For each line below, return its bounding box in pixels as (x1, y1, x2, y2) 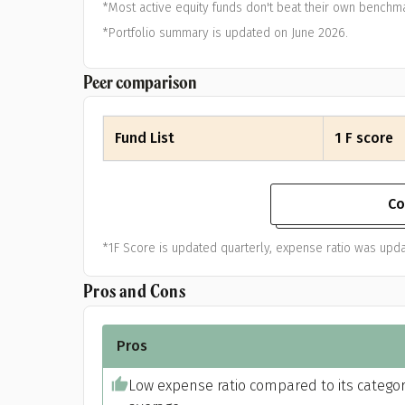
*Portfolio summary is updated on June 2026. (102, 25, 348, 41)
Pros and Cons (83, 278, 186, 303)
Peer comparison (83, 70, 197, 94)
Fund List (115, 129, 174, 146)
